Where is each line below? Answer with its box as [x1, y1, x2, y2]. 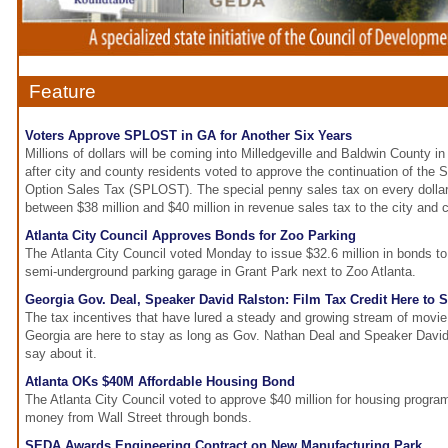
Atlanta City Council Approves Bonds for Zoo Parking [25, 228, 356, 244]
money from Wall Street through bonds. [25, 410, 252, 426]
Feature [29, 81, 96, 103]
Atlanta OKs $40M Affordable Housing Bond [25, 374, 295, 390]
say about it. [25, 346, 97, 362]
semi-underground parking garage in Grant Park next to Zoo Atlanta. [25, 264, 416, 280]
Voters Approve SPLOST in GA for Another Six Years [25, 128, 352, 144]
